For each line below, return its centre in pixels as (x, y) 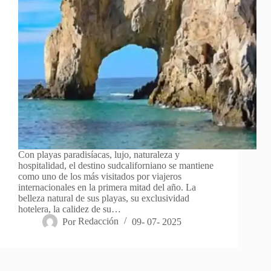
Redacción (99, 221)
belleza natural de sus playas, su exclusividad (104, 198)
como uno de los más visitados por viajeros (100, 177)
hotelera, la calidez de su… (70, 209)
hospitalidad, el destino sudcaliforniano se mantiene (116, 166)
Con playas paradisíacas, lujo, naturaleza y (99, 155)
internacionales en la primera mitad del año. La (107, 188)
